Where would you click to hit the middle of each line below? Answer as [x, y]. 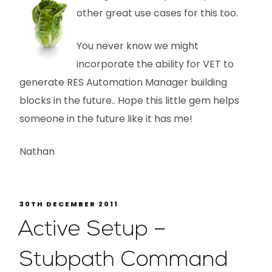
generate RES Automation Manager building [123, 82]
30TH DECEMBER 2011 [69, 204]
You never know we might [138, 46]
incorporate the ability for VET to [155, 64]
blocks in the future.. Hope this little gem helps [129, 100]
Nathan [37, 151]
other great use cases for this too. [157, 13]
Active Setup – [92, 230]
